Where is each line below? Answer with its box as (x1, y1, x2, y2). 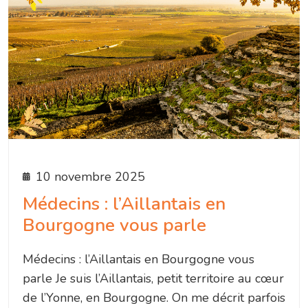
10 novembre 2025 (36, 168, 145, 185)
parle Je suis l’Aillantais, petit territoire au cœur (23, 269, 284, 287)
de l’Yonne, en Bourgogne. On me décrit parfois (23, 289, 285, 306)
